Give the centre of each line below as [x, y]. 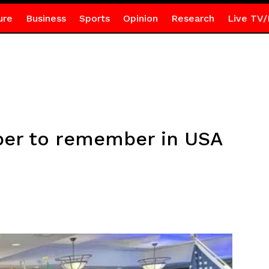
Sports [94, 18]
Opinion [140, 18]
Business [46, 18]
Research [192, 18]
